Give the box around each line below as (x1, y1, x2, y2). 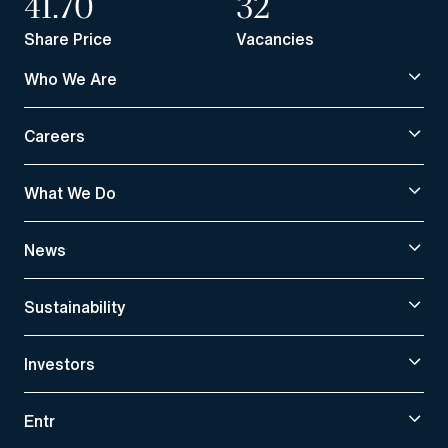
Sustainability (24, 294, 126, 319)
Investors (24, 351, 95, 376)
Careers (24, 123, 85, 148)
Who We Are (24, 66, 117, 91)
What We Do (24, 180, 116, 205)
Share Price (24, 26, 112, 51)
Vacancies (236, 26, 314, 51)
